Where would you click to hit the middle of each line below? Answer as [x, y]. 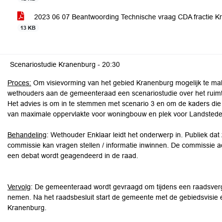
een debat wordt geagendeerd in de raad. [73, 156]
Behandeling [27, 135]
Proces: [19, 83]
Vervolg [19, 187]
